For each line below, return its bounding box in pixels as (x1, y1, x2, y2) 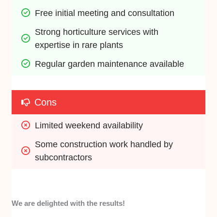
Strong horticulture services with (35, 27, 159, 37)
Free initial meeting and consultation (35, 8, 175, 18)
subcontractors (35, 152, 93, 162)
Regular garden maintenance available (35, 59, 185, 69)
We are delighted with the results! (12, 199, 125, 207)
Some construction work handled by (35, 139, 173, 149)
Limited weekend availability (35, 120, 143, 130)
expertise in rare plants (35, 40, 124, 50)
